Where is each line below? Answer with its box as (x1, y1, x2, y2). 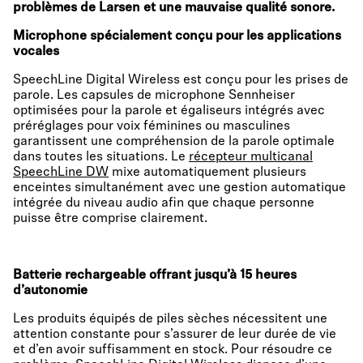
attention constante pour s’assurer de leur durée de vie (13, 328, 336, 341)
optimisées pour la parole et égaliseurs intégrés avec (13, 105, 325, 117)
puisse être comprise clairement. (13, 212, 207, 225)
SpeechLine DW (13, 166, 109, 179)
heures (255, 269, 297, 282)
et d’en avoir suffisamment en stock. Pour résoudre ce (13, 344, 332, 357)
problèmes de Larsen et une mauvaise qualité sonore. (13, 2, 335, 15)
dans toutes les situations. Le (13, 151, 189, 164)
